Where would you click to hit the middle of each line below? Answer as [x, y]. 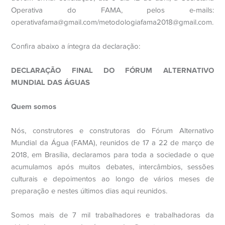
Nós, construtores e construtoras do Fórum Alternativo [113, 131]
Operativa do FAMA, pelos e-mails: [113, 10]
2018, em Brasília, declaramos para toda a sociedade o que [113, 155]
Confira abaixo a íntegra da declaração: [76, 46]
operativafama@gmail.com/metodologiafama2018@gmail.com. [113, 22]
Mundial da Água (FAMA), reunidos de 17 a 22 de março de [113, 143]
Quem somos [34, 106]
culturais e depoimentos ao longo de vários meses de [113, 179]
